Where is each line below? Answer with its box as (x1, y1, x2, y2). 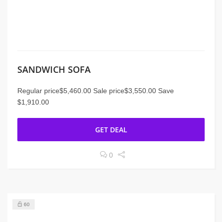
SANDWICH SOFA (17, 63, 91, 75)
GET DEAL (95, 125, 127, 134)
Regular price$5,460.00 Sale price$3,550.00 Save (17, 87, 174, 95)
